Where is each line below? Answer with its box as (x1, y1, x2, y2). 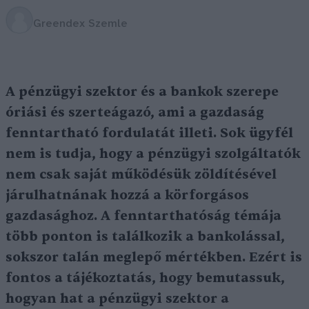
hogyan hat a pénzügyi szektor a (6, 290, 229, 307)
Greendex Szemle (33, 17, 128, 30)
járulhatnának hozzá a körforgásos (6, 187, 249, 203)
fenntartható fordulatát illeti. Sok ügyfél (6, 125, 293, 141)
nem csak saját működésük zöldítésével (6, 166, 277, 183)
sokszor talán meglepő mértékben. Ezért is (6, 249, 302, 266)
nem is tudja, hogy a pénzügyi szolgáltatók (6, 146, 301, 162)
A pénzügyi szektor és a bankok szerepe (6, 83, 279, 100)
